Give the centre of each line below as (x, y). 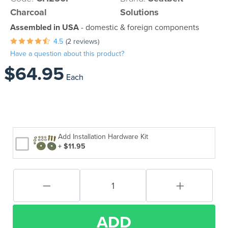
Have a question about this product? (67, 54)
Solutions (139, 12)
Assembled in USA (45, 27)
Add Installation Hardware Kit (103, 137)
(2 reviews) (82, 41)
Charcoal (28, 12)
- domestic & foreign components (139, 27)
